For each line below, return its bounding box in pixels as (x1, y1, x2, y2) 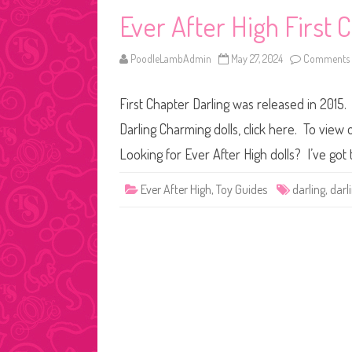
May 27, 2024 (231, 52, 283, 65)
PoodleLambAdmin (130, 52, 211, 65)
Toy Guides (216, 181, 267, 197)
